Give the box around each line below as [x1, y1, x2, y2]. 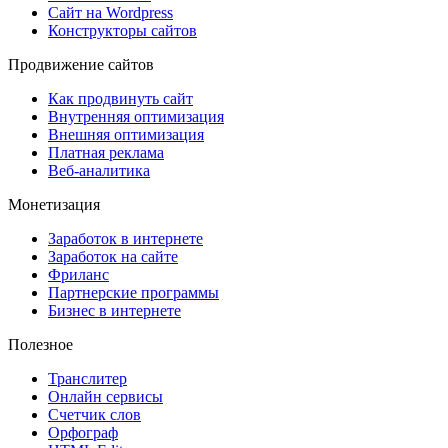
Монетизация [8, 196, 100, 214]
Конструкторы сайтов [48, 22, 197, 40]
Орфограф [48, 424, 118, 442]
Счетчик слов [48, 406, 141, 424]
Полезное [8, 336, 73, 354]
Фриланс [48, 266, 109, 284]
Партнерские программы [48, 284, 219, 302]
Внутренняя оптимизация [48, 108, 224, 126]
